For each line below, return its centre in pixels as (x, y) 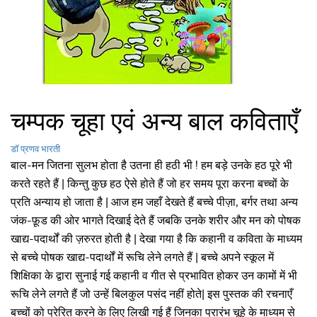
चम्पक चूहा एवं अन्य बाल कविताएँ (155, 123)
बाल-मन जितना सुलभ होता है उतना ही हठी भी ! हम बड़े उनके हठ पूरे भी (151, 166)
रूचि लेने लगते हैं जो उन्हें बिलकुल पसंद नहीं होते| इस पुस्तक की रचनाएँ (151, 295)
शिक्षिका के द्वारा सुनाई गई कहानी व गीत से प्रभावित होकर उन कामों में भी (154, 276)
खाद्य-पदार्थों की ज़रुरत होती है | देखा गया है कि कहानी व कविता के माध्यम (156, 240)
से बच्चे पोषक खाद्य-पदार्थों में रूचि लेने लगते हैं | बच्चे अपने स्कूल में (142, 258)
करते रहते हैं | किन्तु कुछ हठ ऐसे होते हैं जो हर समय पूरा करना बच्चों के (150, 184)
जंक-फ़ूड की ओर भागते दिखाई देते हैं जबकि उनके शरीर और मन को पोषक (156, 221)
